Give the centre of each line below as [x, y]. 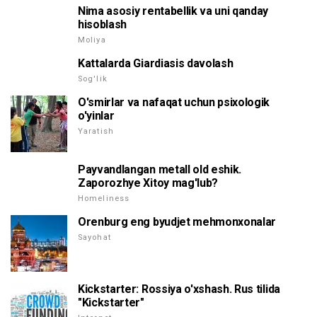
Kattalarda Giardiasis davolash [156, 64]
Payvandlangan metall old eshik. [160, 170]
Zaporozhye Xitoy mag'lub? [148, 183]
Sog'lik [93, 79]
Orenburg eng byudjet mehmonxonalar [177, 222]
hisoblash [103, 25]
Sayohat [94, 238]
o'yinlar [96, 116]
